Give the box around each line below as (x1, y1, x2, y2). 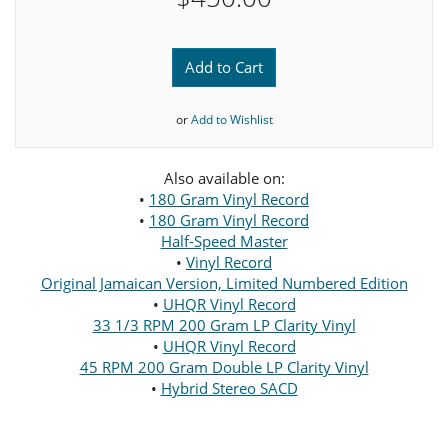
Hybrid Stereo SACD (160, 377, 298, 398)
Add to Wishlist (190, 110, 273, 128)
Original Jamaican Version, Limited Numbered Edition (40, 272, 408, 293)
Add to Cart (185, 56, 263, 77)
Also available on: (163, 167, 285, 188)
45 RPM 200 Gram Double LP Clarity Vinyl (79, 356, 369, 377)
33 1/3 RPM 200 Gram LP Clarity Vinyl (92, 314, 356, 335)
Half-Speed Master (160, 230, 288, 251)
